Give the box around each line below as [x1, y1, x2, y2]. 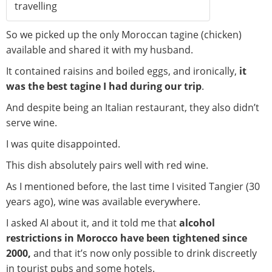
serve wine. [6, 115, 57, 129]
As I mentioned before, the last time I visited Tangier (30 [6, 179, 260, 193]
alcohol [179, 216, 215, 229]
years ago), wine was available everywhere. [6, 194, 200, 208]
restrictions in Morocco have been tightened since [6, 231, 247, 245]
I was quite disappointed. [6, 137, 120, 151]
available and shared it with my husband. [6, 42, 193, 56]
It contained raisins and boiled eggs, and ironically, [6, 64, 239, 78]
